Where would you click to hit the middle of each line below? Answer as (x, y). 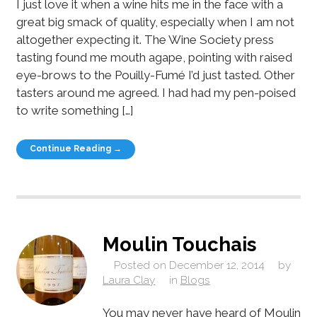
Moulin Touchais (180, 244)
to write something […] (74, 111)
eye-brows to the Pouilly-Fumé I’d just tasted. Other (155, 75)
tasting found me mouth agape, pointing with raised (154, 58)
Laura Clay (129, 280)
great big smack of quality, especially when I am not (155, 22)
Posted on (140, 265)
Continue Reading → (76, 149)
